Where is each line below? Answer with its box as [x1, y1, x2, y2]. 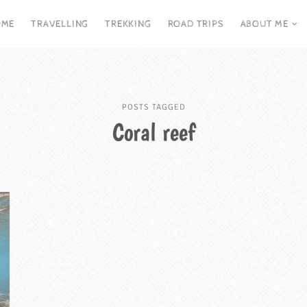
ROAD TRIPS [167, 19, 224, 29]
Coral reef [112, 117, 195, 147]
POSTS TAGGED [121, 102, 186, 112]
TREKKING [105, 19, 151, 29]
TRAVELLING [31, 19, 89, 29]
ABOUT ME [240, 19, 289, 29]
